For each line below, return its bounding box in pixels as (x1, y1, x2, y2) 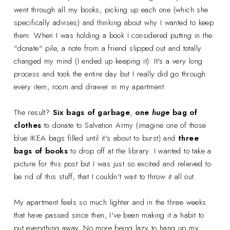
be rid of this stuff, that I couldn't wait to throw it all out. (13, 170, 197, 182)
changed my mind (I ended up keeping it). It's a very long (13, 55, 203, 67)
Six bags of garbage (52, 106, 130, 118)
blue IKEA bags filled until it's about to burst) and (13, 132, 179, 144)
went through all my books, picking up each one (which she (13, 4, 208, 15)
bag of (169, 106, 198, 118)
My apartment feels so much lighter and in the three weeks (13, 196, 206, 208)
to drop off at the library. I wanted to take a (68, 145, 212, 157)
